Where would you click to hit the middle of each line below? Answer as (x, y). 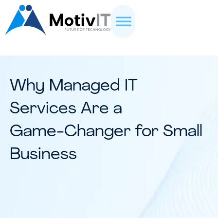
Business (43, 155)
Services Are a (66, 109)
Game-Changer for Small (106, 132)
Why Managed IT (74, 86)
